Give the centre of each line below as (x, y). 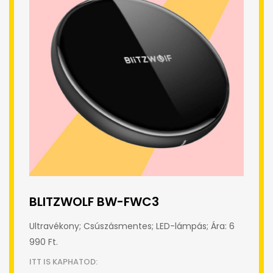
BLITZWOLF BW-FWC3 (94, 201)
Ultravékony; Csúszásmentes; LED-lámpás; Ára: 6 (132, 226)
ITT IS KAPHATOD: (63, 261)
